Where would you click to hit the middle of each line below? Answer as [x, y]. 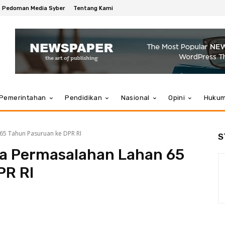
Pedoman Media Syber [34, 8]
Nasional [135, 98]
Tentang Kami [93, 8]
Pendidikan [84, 98]
